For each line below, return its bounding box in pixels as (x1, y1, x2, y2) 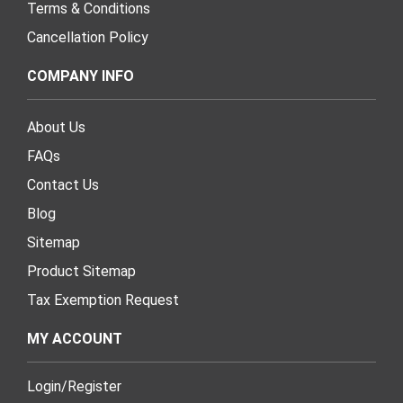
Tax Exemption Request (27, 291, 179, 309)
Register (67, 377, 121, 395)
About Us (27, 118, 85, 136)
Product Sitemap (27, 262, 136, 280)
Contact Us (27, 175, 99, 193)
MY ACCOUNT (27, 329, 122, 347)
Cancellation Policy (27, 28, 148, 46)
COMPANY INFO (27, 67, 134, 85)
